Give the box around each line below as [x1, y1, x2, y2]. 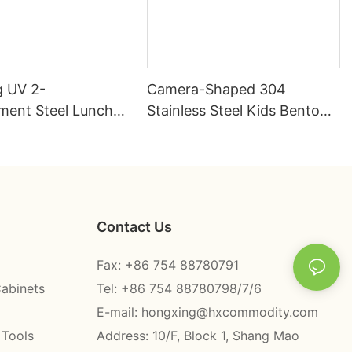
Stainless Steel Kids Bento [147, 102, 321, 119]
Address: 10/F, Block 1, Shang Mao [96, 327, 299, 343]
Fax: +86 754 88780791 [96, 256, 239, 273]
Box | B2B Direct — [147, 123, 276, 141]
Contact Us [96, 218, 172, 235]
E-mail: [96, 303, 141, 320]
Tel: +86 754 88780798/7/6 [96, 280, 262, 296]
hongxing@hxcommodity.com [141, 303, 318, 320]
